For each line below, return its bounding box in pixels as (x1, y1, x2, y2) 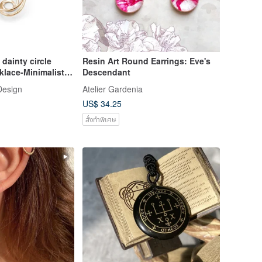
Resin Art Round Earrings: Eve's (82, 54, 211, 67)
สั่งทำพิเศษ (85, 113, 116, 124)
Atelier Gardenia (82, 82, 143, 95)
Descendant (82, 65, 130, 78)
